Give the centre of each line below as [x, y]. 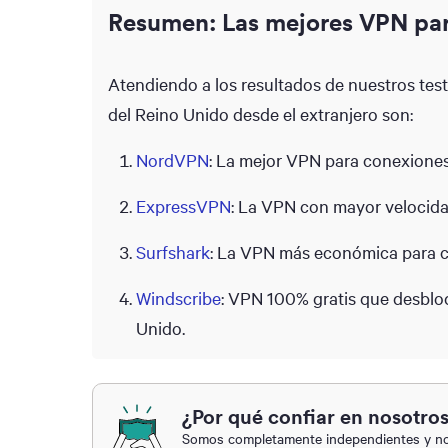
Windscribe [178, 298]
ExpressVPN [183, 206]
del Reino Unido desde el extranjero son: [260, 114]
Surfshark [173, 252]
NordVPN [172, 160]
